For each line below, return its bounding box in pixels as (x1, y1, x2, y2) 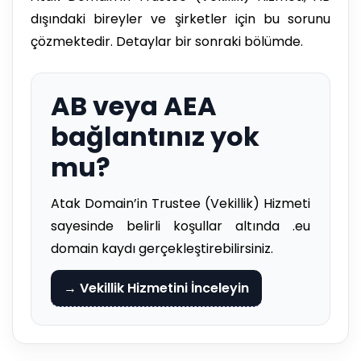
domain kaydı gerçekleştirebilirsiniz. (51, 239, 273, 258)
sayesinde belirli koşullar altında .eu (51, 216, 310, 235)
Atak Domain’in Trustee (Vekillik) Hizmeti (51, 193, 310, 213)
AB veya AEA (51, 87, 217, 124)
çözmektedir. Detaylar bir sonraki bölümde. (31, 31, 303, 51)
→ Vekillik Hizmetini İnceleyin (64, 278, 249, 297)
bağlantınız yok (51, 118, 259, 155)
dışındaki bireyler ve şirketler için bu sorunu (31, 9, 330, 28)
